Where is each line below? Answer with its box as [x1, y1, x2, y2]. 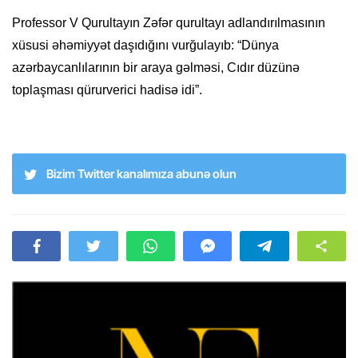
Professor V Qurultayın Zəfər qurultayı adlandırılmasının [12, 16, 325, 30]
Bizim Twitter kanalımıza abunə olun [46, 166, 237, 182]
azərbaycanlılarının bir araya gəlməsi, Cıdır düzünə [12, 61, 300, 75]
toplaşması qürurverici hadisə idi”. [12, 83, 202, 97]
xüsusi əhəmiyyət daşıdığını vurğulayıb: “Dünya [12, 38, 279, 53]
